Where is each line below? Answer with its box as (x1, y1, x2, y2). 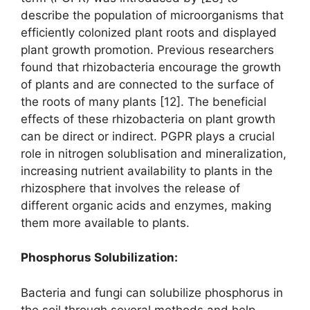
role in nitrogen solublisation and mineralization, (21, 146, 286, 161)
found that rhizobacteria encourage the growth (21, 60, 281, 74)
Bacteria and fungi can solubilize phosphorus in (21, 285, 283, 300)
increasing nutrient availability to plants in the (21, 163, 273, 178)
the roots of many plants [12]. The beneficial (21, 94, 266, 109)
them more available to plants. (21, 215, 190, 230)
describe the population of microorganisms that (21, 8, 284, 22)
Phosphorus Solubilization (21, 250, 174, 265)
